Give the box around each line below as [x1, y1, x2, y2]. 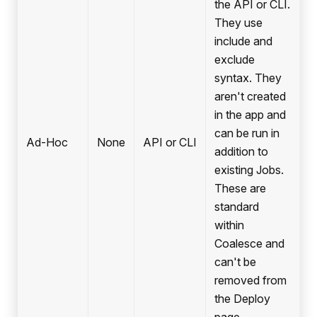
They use [214, 16, 263, 30]
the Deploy [214, 292, 270, 306]
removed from [214, 273, 287, 288]
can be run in [214, 126, 279, 141]
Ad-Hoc [26, 135, 68, 150]
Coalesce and [214, 236, 284, 251]
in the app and [214, 108, 286, 122]
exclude [214, 52, 255, 67]
